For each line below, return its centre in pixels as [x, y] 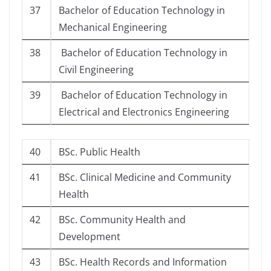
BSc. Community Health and [122, 220]
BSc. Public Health [100, 152]
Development [90, 237]
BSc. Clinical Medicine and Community [145, 178]
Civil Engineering [96, 70]
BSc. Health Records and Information [143, 262]
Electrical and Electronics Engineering [144, 112]
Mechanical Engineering [113, 28]
